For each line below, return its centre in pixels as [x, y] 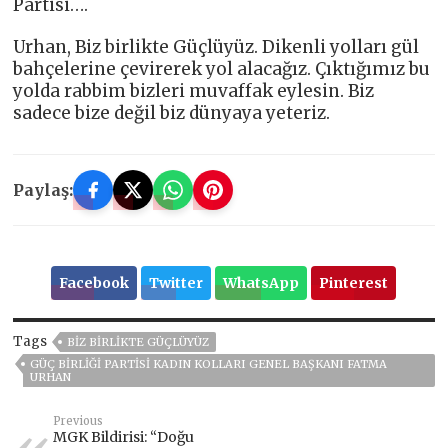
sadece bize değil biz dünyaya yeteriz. [172, 112]
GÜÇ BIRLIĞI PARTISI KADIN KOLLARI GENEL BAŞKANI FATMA [209, 363]
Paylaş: [43, 189]
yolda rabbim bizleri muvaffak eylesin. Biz [194, 90]
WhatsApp [261, 282]
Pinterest [354, 282]
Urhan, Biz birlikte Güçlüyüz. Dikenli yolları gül [216, 46]
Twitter [176, 282]
